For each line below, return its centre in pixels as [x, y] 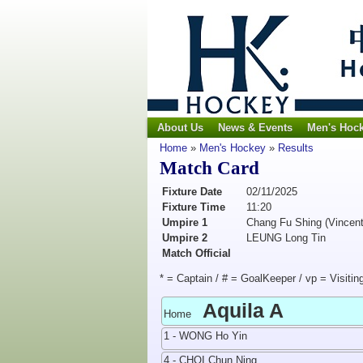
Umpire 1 [185, 222]
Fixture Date [192, 192]
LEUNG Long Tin [286, 238]
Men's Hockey [233, 148]
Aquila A [243, 310]
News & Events [255, 128]
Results [296, 148]
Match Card [209, 168]
